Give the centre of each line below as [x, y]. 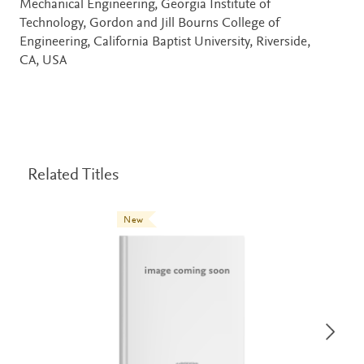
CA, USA [43, 61]
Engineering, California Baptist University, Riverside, [165, 42]
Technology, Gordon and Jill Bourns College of [150, 24]
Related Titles [73, 175]
